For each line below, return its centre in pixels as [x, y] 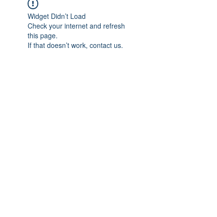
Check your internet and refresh [76, 26]
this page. [43, 36]
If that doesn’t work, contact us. [75, 45]
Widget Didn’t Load [57, 16]
